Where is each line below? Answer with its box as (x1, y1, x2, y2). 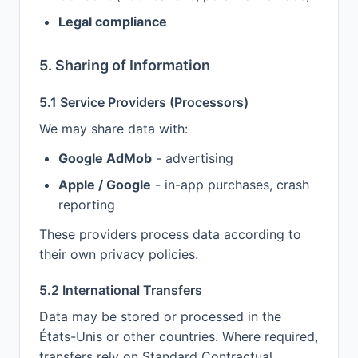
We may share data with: (39, 121, 188, 137)
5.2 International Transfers (39, 282, 202, 298)
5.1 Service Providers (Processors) (39, 94, 249, 110)
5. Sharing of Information (39, 57, 210, 74)
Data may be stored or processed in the (39, 308, 281, 324)
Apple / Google (58, 177, 151, 193)
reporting (58, 197, 115, 213)
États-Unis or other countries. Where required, (39, 328, 318, 344)
